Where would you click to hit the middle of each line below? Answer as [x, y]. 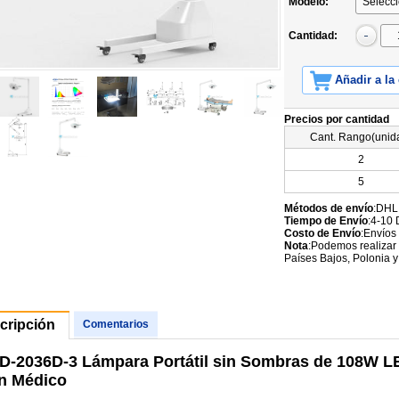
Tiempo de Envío [326, 221]
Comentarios [116, 324]
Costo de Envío [322, 233]
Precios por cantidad [337, 119]
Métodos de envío [329, 208]
